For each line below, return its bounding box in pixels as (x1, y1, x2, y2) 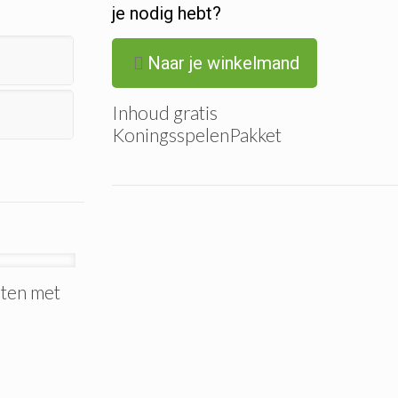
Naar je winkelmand (147, 52, 300, 74)
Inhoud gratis (112, 101, 219, 123)
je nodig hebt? (112, 3, 222, 24)
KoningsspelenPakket (112, 123, 283, 146)
